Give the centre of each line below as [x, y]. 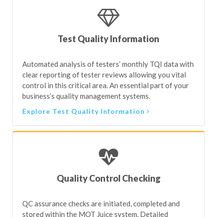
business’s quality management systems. [86, 65]
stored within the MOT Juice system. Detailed [95, 184]
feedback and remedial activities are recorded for [101, 194]
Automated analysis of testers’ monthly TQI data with [108, 33]
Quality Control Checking [108, 148]
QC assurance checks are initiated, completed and [101, 173]
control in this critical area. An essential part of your [106, 55]
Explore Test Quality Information [85, 81]
